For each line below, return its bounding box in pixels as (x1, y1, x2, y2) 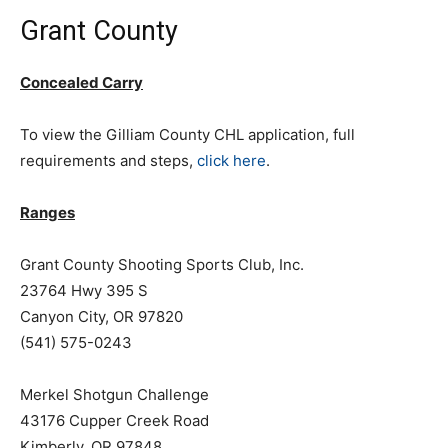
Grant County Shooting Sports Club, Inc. (20, 255, 304, 274)
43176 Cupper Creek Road (20, 411, 209, 430)
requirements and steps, (20, 151, 197, 170)
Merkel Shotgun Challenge (20, 385, 209, 404)
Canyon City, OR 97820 (20, 307, 183, 326)
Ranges (20, 203, 75, 222)
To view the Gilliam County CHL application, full (20, 125, 355, 144)
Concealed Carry (20, 73, 143, 92)
